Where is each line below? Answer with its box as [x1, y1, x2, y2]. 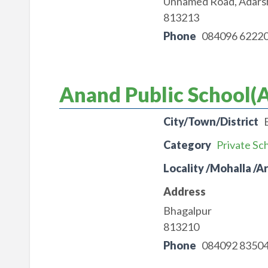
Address [163, 185, 206, 198]
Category [163, 138, 211, 151]
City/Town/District [163, 115, 258, 128]
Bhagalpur [163, 204, 212, 217]
